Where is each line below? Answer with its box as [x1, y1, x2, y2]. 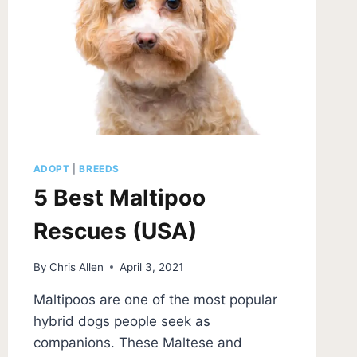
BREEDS [79, 163, 120, 175]
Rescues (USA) [33, 218, 197, 245]
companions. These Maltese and [33, 334, 242, 351]
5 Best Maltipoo [33, 184, 206, 212]
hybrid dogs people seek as [33, 312, 210, 329]
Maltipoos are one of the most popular [33, 291, 277, 308]
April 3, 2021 [119, 260, 183, 273]
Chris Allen [49, 260, 104, 273]
